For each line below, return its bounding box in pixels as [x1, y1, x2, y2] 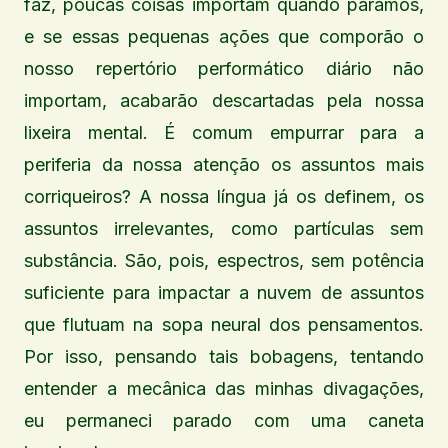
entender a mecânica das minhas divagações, [24, 378, 424, 400]
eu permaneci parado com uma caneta [24, 410, 424, 432]
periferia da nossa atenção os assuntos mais [24, 154, 424, 176]
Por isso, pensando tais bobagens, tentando [24, 346, 424, 368]
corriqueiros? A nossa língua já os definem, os [24, 186, 424, 208]
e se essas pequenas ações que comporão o [24, 26, 424, 48]
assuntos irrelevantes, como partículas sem [24, 218, 424, 240]
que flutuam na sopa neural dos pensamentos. [24, 314, 424, 336]
